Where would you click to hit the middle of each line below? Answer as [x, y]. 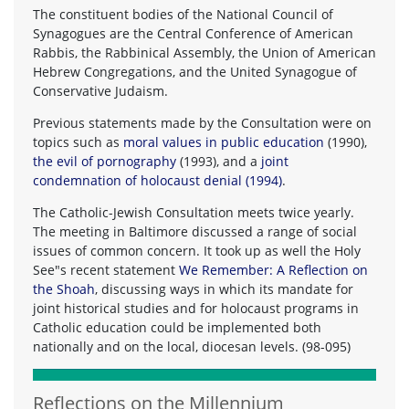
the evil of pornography [105, 161]
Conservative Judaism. [100, 90]
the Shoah [64, 288]
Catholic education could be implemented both [177, 327]
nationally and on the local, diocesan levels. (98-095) [192, 346]
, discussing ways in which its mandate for [224, 288]
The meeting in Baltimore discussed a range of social [195, 231]
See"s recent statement [106, 269]
